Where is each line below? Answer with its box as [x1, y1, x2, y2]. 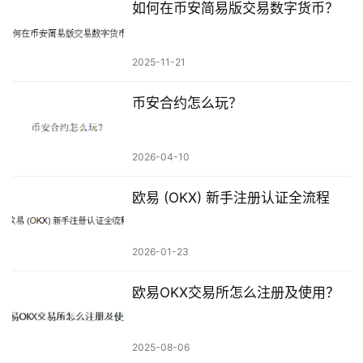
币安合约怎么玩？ [131, 94, 242, 111]
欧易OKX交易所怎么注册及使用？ [131, 284, 340, 301]
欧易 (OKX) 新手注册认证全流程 [131, 190, 330, 207]
